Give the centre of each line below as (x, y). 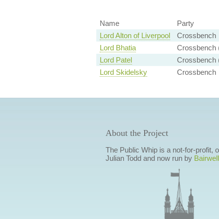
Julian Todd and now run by (150, 158)
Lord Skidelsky (123, 72)
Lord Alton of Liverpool (135, 36)
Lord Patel (116, 60)
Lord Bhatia (118, 48)
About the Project (137, 133)
